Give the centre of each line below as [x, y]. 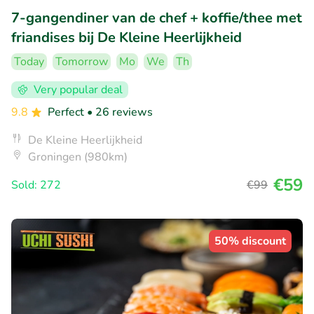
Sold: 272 [36, 185]
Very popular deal [78, 90]
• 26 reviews [120, 112]
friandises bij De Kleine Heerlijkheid [127, 38]
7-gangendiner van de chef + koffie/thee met [157, 18]
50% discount [250, 241]
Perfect [67, 112]
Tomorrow [82, 62]
